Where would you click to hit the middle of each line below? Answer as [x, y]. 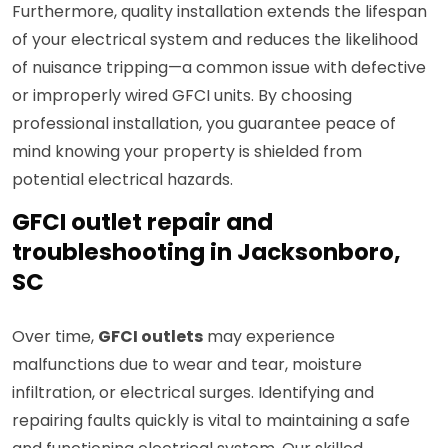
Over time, [55, 337]
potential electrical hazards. [122, 180]
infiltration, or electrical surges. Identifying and [193, 393]
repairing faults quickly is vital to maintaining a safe [211, 421]
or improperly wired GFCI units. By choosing [182, 96]
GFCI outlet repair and [142, 222]
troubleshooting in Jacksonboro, [206, 252]
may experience [269, 337]
